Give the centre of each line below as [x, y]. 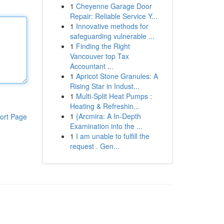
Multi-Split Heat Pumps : [114, 96]
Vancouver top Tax [99, 56]
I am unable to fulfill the [112, 136]
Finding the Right [103, 46]
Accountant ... [91, 66]
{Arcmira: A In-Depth [108, 116]
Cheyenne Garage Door [114, 6]
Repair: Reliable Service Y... [113, 16]
